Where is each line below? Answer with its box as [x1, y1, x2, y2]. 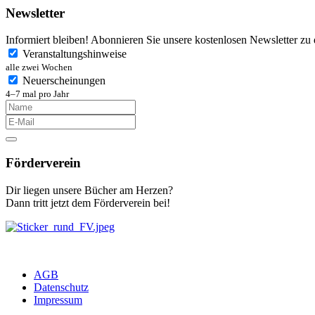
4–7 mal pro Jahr [6, 89, 69, 100]
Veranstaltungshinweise [22, 48, 127, 60]
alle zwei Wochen [6, 62, 72, 73]
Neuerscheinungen [22, 75, 105, 87]
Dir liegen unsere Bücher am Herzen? [6, 184, 173, 196]
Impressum [34, 293, 82, 306]
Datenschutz [34, 281, 89, 293]
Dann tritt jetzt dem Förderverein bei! [6, 196, 170, 209]
